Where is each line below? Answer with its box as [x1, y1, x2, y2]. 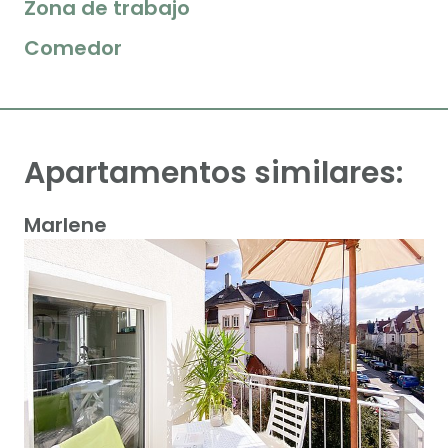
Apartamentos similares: [24, 151, 403, 194]
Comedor [24, 33, 122, 62]
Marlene [24, 210, 107, 239]
